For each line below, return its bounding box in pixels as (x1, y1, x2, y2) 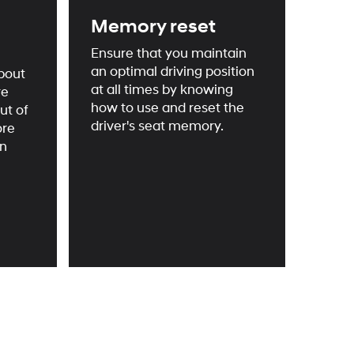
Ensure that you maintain (91, 46, 247, 62)
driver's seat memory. (91, 119, 224, 135)
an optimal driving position (91, 64, 255, 81)
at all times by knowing (91, 82, 234, 99)
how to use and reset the (91, 100, 245, 117)
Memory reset (91, 15, 217, 40)
